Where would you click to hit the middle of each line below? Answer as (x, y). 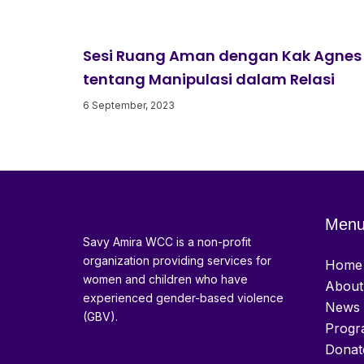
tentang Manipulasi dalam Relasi (209, 80)
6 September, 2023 (129, 106)
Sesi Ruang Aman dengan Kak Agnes (222, 56)
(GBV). (100, 317)
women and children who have (165, 279)
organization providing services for (177, 261)
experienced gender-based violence (183, 298)
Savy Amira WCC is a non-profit (167, 242)
